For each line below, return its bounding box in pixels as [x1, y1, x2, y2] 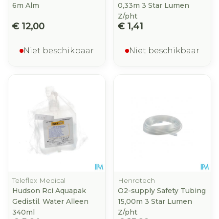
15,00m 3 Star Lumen [118, 197, 192, 206]
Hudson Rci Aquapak [12, 186, 86, 195]
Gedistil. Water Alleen [12, 197, 88, 206]
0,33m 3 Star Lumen [118, 1, 189, 10]
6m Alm [12, 1, 39, 10]
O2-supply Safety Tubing [118, 186, 206, 195]
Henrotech [118, 176, 155, 185]
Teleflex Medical [12, 176, 66, 185]
